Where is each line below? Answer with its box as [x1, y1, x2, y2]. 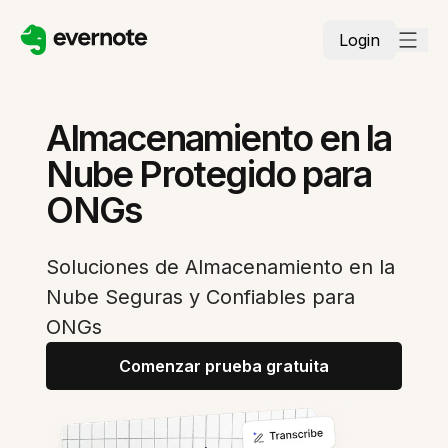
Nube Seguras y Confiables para [46, 285, 356, 309]
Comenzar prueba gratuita [119, 356, 329, 376]
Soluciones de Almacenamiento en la [46, 255, 396, 279]
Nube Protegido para [46, 152, 372, 196]
